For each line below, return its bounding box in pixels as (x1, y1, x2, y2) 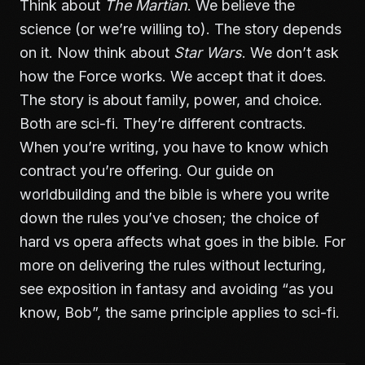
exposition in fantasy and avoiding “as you (47, 280, 333, 297)
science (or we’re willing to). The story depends (20, 20, 341, 37)
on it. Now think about (20, 44, 174, 61)
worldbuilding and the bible (20, 186, 202, 203)
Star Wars (174, 44, 242, 61)
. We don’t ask (242, 44, 339, 61)
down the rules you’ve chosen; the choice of (20, 209, 319, 226)
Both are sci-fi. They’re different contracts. (20, 115, 306, 132)
